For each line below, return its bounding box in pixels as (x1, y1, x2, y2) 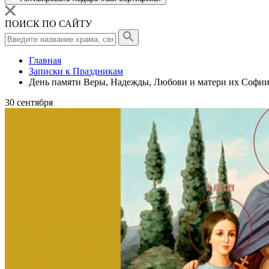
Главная (29, 55, 61, 65)
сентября (17, 97, 53, 107)
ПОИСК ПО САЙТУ (5, 19, 92, 29)
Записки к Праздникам (29, 66, 123, 76)
